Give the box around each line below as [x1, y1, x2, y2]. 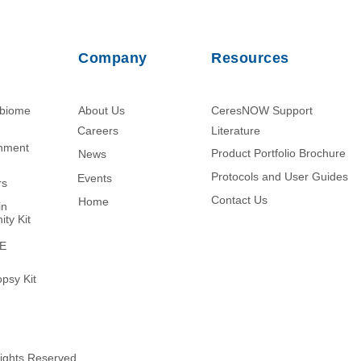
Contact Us [211, 193, 268, 206]
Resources [211, 50, 289, 66]
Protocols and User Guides [211, 170, 348, 183]
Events [77, 172, 112, 185]
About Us [78, 104, 125, 117]
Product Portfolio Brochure [211, 147, 346, 160]
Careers [77, 124, 118, 137]
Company [78, 50, 147, 66]
